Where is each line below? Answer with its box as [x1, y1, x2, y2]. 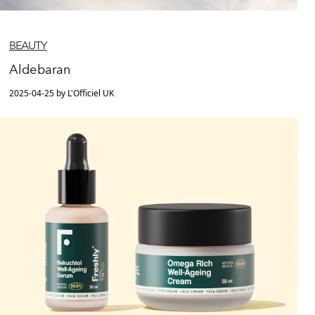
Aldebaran [9, 62, 71, 78]
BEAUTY [9, 39, 47, 53]
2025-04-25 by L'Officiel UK [9, 87, 114, 100]
